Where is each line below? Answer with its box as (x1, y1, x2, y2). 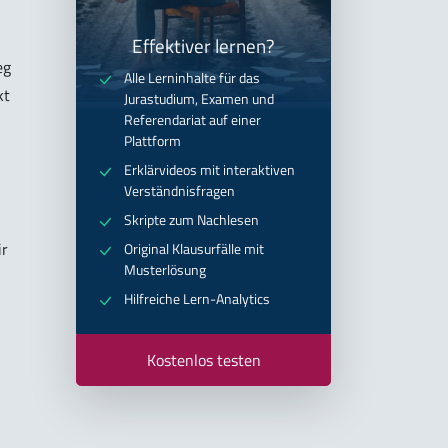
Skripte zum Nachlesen (124, 208, 259, 231)
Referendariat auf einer (124, 108, 261, 131)
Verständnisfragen (124, 179, 235, 202)
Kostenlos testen (146, 347, 261, 372)
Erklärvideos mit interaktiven (124, 158, 295, 181)
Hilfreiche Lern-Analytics (124, 287, 270, 310)
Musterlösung (124, 258, 206, 281)
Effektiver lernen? (132, 31, 275, 60)
